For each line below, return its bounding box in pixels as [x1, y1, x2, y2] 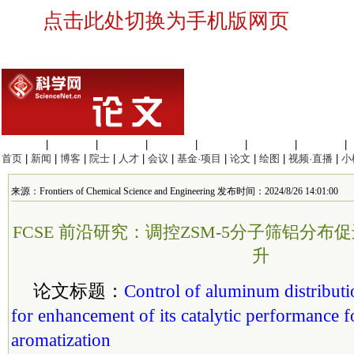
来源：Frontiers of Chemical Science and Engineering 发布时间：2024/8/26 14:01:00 [11, 186, 338, 197]
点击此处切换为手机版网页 [43, 9, 289, 32]
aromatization [11, 330, 111, 350]
